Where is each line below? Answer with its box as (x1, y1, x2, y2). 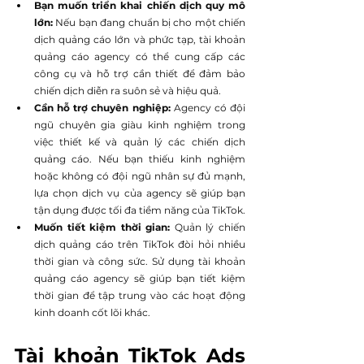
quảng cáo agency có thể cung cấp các (34, 50, 245, 63)
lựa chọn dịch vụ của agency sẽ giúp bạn (34, 186, 245, 199)
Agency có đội (173, 101, 246, 114)
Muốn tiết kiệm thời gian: (34, 220, 175, 233)
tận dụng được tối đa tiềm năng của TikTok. (34, 203, 245, 216)
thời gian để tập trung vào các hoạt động (34, 288, 245, 301)
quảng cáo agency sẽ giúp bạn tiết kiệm (34, 271, 245, 284)
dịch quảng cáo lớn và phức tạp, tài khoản (34, 32, 245, 45)
